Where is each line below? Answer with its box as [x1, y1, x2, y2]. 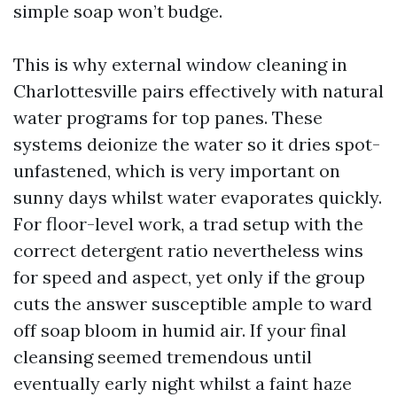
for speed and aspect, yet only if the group [13, 266, 365, 289]
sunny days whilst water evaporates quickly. [13, 186, 382, 209]
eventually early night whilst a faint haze [13, 372, 352, 395]
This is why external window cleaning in [13, 53, 347, 76]
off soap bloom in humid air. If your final [13, 319, 346, 342]
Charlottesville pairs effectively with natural [13, 80, 384, 103]
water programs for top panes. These [13, 106, 323, 129]
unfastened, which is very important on [13, 160, 340, 183]
